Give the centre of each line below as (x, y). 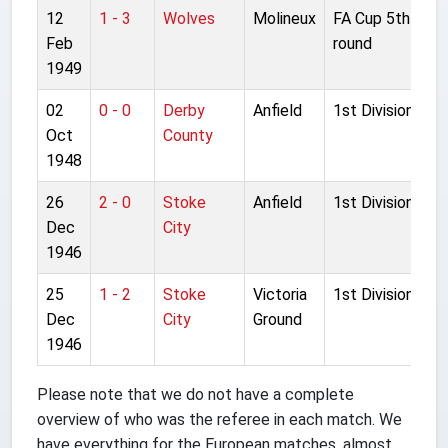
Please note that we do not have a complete (195, 394)
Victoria (280, 294)
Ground (277, 319)
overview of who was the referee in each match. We (219, 419)
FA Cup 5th (371, 18)
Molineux (284, 18)
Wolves (189, 18)
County (188, 135)
